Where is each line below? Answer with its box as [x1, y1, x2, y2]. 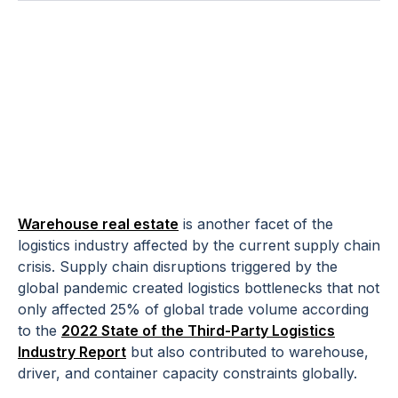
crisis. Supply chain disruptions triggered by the [18, 258, 338, 276]
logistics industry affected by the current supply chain [18, 236, 380, 255]
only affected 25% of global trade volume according [18, 300, 369, 319]
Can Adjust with [18, 93, 344, 147]
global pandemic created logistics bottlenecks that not [18, 279, 379, 298]
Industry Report [18, 343, 126, 362]
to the [18, 322, 61, 340]
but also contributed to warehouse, [126, 343, 369, 362]
